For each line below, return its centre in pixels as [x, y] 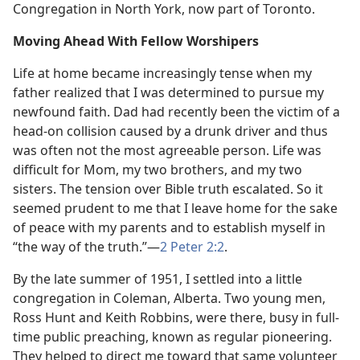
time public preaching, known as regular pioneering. [172, 337]
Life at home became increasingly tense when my [162, 73]
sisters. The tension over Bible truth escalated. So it [168, 189]
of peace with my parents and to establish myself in [169, 227]
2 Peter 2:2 [192, 247]
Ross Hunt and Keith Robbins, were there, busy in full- [176, 317]
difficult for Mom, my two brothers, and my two [157, 170]
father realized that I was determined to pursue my [168, 92]
